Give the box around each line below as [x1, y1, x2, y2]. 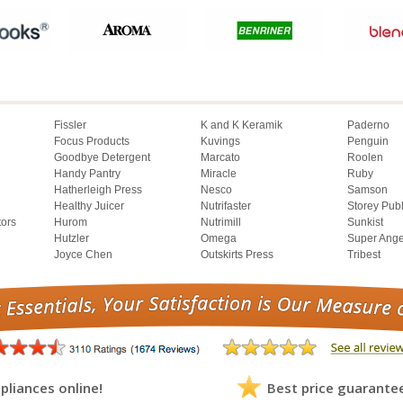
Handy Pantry [54, 166, 121, 180]
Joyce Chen [54, 247, 112, 261]
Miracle [201, 166, 237, 180]
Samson [347, 183, 388, 196]
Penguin [347, 134, 389, 148]
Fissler [54, 118, 86, 131]
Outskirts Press [201, 247, 273, 261]
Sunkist [347, 215, 383, 228]
